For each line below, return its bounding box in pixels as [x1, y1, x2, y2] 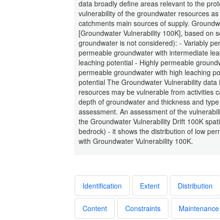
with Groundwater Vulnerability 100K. [79, 136, 193, 146]
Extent [140, 180, 160, 191]
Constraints [125, 203, 161, 213]
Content [82, 203, 107, 213]
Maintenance [179, 203, 219, 213]
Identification [82, 180, 122, 191]
